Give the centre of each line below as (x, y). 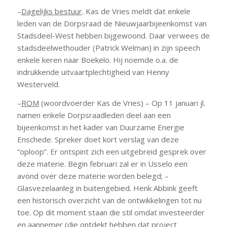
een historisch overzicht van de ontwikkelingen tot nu (109, 200)
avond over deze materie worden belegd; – (93, 176)
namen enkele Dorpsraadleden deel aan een (94, 115)
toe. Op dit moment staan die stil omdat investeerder (111, 212)
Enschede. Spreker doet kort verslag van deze (98, 139)
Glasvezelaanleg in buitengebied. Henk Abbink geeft (107, 188)
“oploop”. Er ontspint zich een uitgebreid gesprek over (111, 152)
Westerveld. (38, 84)
